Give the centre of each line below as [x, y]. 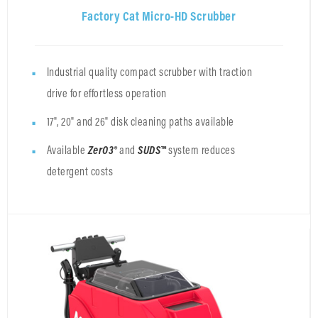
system [185, 150]
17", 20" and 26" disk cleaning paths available [140, 121]
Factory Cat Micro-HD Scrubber [159, 16]
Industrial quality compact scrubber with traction [149, 72]
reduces [218, 150]
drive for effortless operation [106, 93]
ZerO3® [103, 150]
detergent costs [79, 171]
